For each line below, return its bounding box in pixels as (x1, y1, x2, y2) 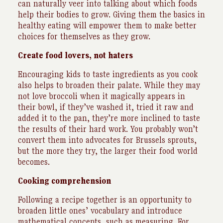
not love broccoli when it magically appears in (18, 91, 185, 101)
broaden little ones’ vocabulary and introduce (18, 206, 182, 216)
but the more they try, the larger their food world (18, 146, 198, 156)
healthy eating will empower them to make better (18, 20, 197, 30)
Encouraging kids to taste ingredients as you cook (18, 69, 198, 79)
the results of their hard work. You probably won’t (18, 124, 198, 134)
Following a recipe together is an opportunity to (18, 195, 192, 205)
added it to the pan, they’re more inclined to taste (18, 113, 200, 123)
